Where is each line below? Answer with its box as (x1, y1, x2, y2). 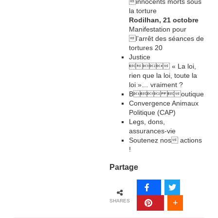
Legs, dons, (129, 118, 165, 126)
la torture (129, 7, 157, 15)
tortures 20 (129, 44, 163, 52)
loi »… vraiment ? (129, 81, 183, 89)
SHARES (109, 198, 130, 203)
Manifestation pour (129, 25, 187, 34)
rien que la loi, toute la (129, 72, 198, 80)
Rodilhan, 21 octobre (129, 16, 199, 24)
